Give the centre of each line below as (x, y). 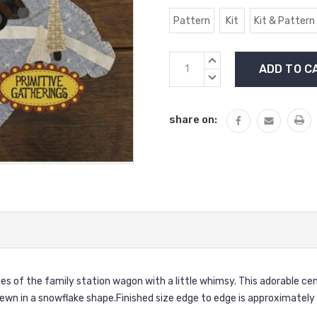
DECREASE (231, 76)
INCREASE (230, 58)
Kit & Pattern (284, 21)
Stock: (186, 75)
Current (190, 59)
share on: (193, 119)
